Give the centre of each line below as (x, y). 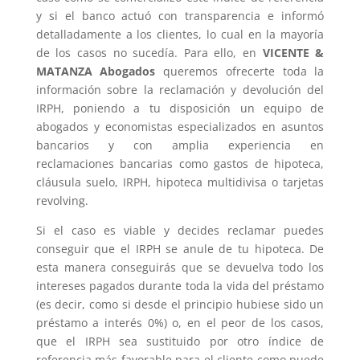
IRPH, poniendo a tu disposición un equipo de (180, 108)
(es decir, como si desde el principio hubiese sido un (180, 304)
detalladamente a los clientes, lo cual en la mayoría (180, 34)
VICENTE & (293, 52)
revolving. (62, 200)
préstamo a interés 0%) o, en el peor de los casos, (180, 322)
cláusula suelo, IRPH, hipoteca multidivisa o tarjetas (180, 182)
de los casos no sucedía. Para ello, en (149, 52)
